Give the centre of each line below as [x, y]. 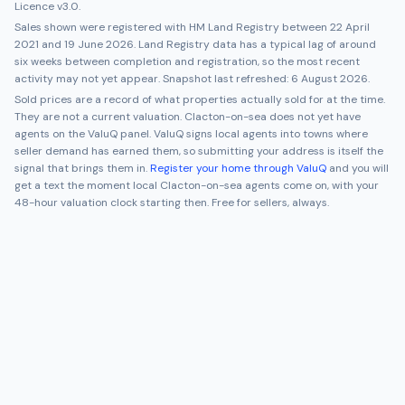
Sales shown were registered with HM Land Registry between [171, 27]
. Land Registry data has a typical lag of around [255, 44]
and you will [359, 168]
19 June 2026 [99, 44]
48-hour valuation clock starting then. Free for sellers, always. [172, 202]
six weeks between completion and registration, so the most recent [187, 61]
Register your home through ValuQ [238, 168]
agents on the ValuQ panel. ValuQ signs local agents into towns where [191, 134]
